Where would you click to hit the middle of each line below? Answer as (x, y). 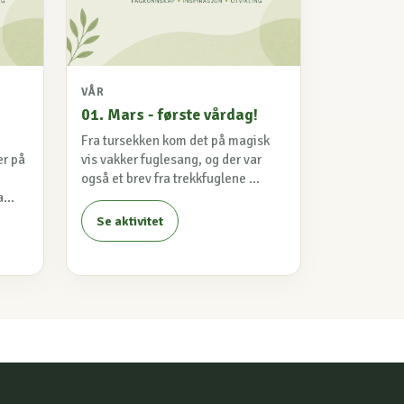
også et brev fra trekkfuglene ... (170, 178)
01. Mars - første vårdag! (170, 114)
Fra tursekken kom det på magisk (175, 140)
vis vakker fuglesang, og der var (171, 159)
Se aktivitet (130, 221)
